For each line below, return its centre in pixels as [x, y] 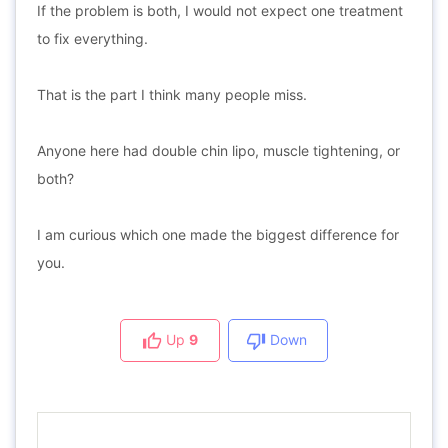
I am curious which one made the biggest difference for [218, 234]
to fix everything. [92, 38]
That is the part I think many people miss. [172, 94]
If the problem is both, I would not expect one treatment [220, 10]
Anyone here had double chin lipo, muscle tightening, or [218, 150]
